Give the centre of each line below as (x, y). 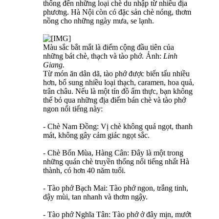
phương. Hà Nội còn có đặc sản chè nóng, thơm (117, 12)
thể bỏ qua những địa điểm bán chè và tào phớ (114, 100)
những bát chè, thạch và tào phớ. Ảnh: (103, 56)
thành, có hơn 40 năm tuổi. (84, 170)
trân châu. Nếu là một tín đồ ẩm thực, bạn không (118, 91)
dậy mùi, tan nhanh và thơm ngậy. (95, 197)
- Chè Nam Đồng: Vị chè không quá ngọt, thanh (118, 126)
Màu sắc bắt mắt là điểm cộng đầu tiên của (109, 47)
